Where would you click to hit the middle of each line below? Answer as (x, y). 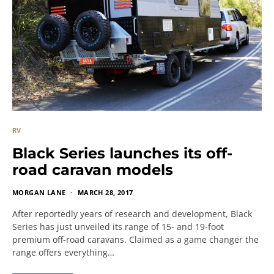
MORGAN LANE (39, 192)
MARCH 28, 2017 (105, 192)
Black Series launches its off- (122, 153)
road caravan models (93, 170)
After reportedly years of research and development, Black (132, 214)
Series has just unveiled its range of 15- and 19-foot (118, 227)
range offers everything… (63, 252)
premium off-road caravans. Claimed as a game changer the (135, 239)
